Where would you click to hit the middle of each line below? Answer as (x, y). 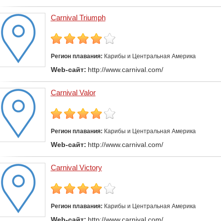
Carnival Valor (73, 93)
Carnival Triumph (78, 18)
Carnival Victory (76, 168)
